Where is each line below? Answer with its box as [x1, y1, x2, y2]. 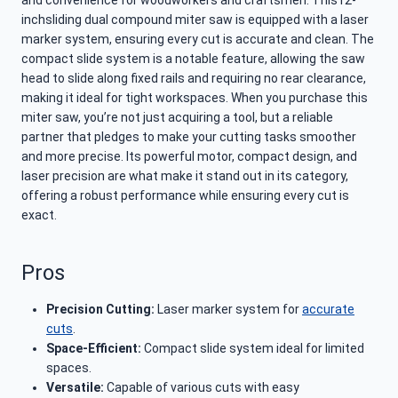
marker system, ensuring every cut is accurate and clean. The [21, 32, 374, 47]
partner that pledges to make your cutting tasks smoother [21, 130, 356, 145]
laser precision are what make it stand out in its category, [21, 169, 348, 184]
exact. [21, 208, 57, 223]
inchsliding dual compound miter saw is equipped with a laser [21, 12, 369, 28]
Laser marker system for [157, 302, 302, 317]
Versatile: [46, 380, 104, 395]
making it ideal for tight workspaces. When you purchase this [21, 91, 368, 106]
